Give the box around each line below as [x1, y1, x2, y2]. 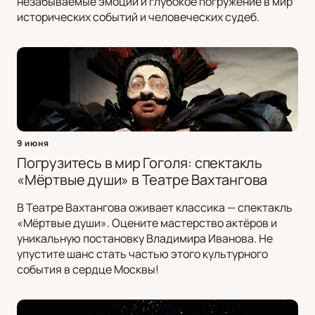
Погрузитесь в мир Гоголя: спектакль [17, 153, 262, 173]
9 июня [17, 137, 49, 150]
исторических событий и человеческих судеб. [17, 9, 259, 25]
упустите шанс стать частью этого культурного [17, 246, 268, 262]
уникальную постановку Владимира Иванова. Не [17, 231, 273, 247]
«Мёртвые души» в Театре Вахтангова [17, 170, 268, 190]
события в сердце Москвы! [17, 262, 159, 278]
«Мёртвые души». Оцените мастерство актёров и [17, 215, 277, 231]
